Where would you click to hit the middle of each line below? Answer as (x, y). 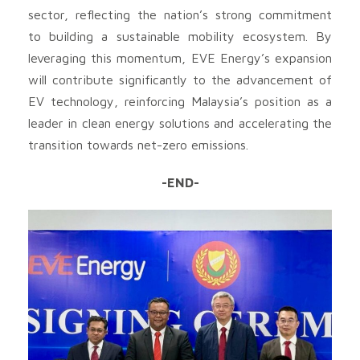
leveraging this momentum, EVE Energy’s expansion (180, 57)
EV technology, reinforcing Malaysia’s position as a (180, 101)
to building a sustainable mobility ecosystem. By (180, 36)
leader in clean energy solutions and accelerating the (180, 123)
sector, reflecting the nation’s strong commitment (180, 14)
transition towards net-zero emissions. (138, 144)
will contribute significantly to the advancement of (180, 79)
